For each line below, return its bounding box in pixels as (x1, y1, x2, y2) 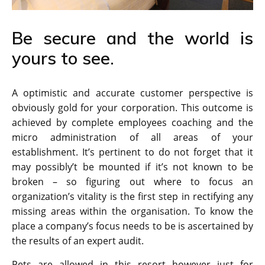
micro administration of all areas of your (12, 131, 253, 144)
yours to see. (12, 47, 114, 69)
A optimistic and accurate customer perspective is (12, 86, 253, 100)
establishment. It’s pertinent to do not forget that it (12, 146, 253, 159)
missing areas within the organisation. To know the (12, 205, 253, 218)
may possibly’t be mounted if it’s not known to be (12, 160, 253, 174)
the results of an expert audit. (12, 234, 144, 248)
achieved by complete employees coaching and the (12, 116, 253, 130)
